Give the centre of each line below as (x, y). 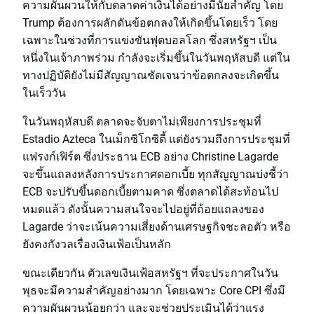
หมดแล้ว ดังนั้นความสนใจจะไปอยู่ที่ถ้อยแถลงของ (143, 209)
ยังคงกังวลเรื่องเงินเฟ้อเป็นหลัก (97, 244)
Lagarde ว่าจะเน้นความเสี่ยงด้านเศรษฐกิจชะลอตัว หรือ (157, 226)
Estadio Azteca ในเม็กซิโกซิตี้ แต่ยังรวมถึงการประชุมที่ (156, 138)
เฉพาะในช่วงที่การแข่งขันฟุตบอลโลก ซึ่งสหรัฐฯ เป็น (150, 40)
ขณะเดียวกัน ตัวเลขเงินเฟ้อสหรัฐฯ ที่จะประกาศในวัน (150, 272)
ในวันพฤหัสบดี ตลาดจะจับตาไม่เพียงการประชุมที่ (142, 121)
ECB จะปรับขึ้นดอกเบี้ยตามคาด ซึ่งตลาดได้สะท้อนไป (150, 191)
